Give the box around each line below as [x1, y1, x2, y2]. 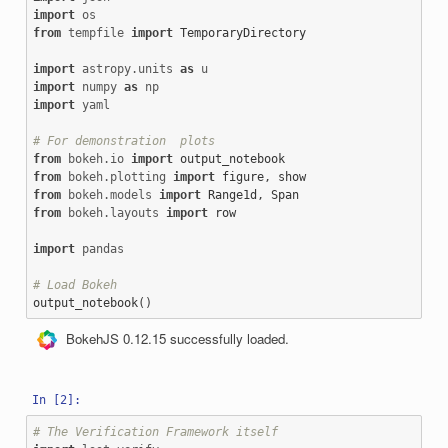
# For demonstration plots [33, 133, 216, 148]
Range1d [208, 187, 258, 202]
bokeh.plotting [68, 169, 167, 184]
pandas [82, 241, 125, 256]
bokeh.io [68, 151, 125, 166]
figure [222, 169, 265, 184]
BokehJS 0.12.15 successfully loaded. [66, 328, 290, 348]
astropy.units [82, 61, 174, 76]
